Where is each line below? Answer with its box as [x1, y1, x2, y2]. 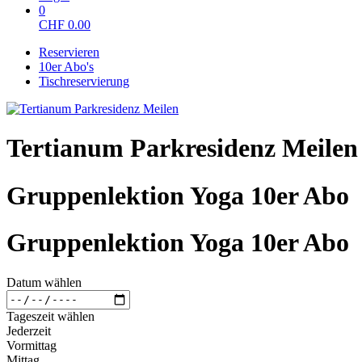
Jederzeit [6, 323, 51, 338]
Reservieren [39, 45, 99, 59]
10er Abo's [39, 60, 94, 74]
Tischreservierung [39, 74, 129, 88]
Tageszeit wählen [6, 309, 95, 323]
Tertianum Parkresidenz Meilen [6, 133, 358, 163]
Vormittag [6, 338, 57, 352]
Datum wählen [6, 275, 82, 289]
